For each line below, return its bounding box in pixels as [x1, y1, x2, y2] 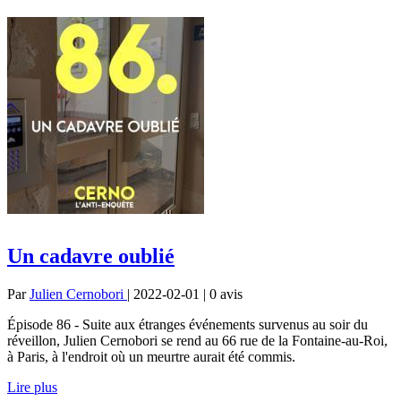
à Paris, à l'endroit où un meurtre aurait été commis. [7, 348, 295, 364]
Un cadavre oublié [7, 243, 175, 268]
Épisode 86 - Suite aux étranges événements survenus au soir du [7, 316, 368, 332]
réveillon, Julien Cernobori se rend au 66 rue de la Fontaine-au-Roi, [7, 332, 388, 348]
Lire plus [7, 379, 57, 395]
